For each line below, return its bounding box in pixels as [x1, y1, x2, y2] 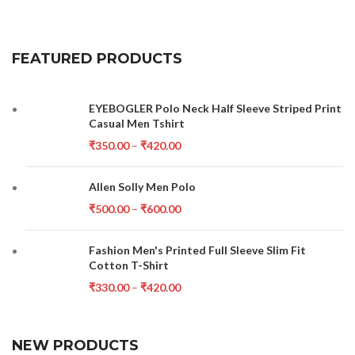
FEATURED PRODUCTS [12, 50, 183, 67]
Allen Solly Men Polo [89, 180, 197, 193]
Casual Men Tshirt [89, 116, 185, 130]
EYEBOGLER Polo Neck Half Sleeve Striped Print [89, 101, 342, 115]
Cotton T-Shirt [89, 258, 170, 272]
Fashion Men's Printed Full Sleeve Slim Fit [89, 243, 307, 257]
